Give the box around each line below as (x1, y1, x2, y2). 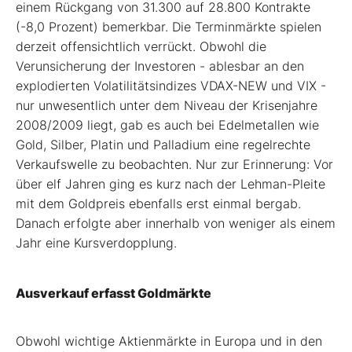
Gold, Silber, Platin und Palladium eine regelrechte (16, 137, 310, 153)
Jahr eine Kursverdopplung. (16, 235, 177, 251)
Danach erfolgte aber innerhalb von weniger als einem (16, 215, 335, 232)
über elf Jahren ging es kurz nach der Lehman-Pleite (16, 176, 325, 192)
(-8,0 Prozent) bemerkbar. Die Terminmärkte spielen (16, 19, 321, 35)
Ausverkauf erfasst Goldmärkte (16, 285, 211, 302)
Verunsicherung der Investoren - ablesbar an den (16, 58, 304, 75)
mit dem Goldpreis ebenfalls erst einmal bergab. (16, 196, 301, 212)
